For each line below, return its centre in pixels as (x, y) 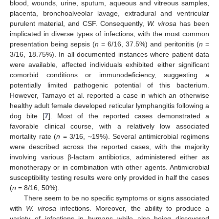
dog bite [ (27, 116)
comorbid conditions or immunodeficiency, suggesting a (109, 75)
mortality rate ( (33, 136)
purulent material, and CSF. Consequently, (78, 23)
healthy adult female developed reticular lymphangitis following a (109, 105)
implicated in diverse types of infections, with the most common (109, 33)
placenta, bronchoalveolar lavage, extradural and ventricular (109, 13)
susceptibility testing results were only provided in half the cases (109, 177)
